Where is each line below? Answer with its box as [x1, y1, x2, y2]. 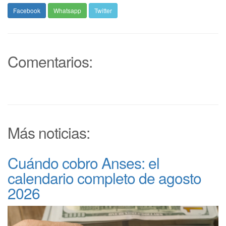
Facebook [13, 6, 40, 15]
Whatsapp [53, 6, 81, 15]
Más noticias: [8, 121, 90, 143]
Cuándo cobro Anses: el [8, 151, 159, 174]
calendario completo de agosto [8, 166, 201, 189]
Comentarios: [8, 50, 92, 72]
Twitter [94, 6, 112, 15]
